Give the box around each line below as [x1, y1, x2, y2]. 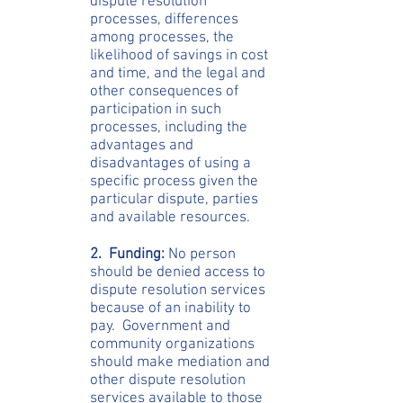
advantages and [90, 137, 193, 155]
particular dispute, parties [90, 191, 258, 209]
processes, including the [90, 119, 247, 137]
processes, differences [90, 11, 238, 29]
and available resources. [90, 209, 250, 227]
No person [168, 246, 236, 264]
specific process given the [90, 173, 258, 191]
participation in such [90, 101, 221, 119]
